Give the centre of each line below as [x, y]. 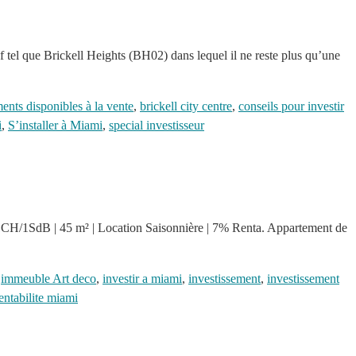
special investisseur [157, 125]
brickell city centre [186, 106]
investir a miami [142, 279]
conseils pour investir [291, 106]
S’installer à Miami [55, 125]
